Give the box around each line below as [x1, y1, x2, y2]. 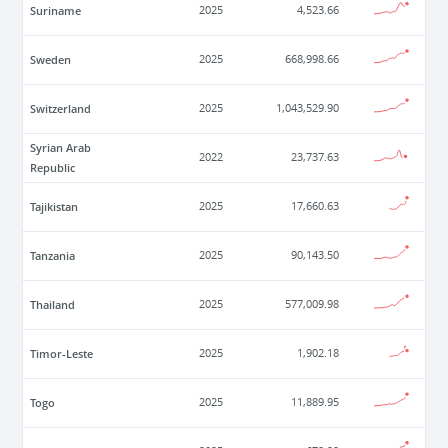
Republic [30, 160, 76, 176]
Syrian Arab [30, 140, 92, 156]
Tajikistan [30, 199, 79, 215]
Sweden [30, 52, 72, 68]
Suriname [30, 3, 82, 19]
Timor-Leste [30, 346, 94, 362]
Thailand [30, 297, 76, 313]
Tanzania [30, 248, 76, 264]
